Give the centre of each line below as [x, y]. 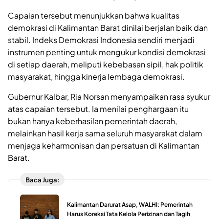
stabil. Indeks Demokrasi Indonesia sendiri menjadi [101, 40]
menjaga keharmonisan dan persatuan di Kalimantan [104, 145]
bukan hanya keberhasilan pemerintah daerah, [92, 121]
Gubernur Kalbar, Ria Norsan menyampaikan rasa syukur [109, 97]
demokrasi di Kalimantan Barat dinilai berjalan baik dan [108, 28]
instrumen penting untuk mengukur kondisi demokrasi [107, 52]
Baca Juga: [42, 179]
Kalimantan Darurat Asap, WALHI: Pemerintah [130, 205]
